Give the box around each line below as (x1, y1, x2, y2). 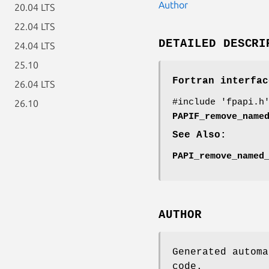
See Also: (172, 129, 226, 141)
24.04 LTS (14, 40, 55, 51)
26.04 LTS (14, 79, 55, 89)
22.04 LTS (14, 21, 55, 32)
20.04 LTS (14, 2, 55, 13)
